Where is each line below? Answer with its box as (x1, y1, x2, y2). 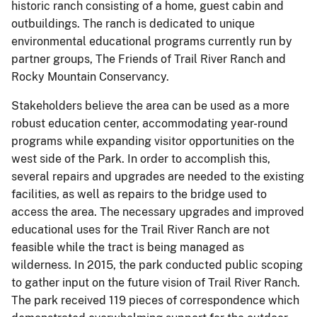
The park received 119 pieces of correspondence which (11, 293, 299, 307)
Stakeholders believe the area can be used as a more (11, 98, 289, 113)
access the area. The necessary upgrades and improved (11, 204, 304, 219)
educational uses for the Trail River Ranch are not (11, 222, 270, 236)
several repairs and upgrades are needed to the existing (11, 169, 304, 183)
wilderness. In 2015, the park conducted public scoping (11, 258, 303, 272)
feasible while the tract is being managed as (11, 240, 244, 254)
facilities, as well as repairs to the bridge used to (11, 187, 267, 201)
